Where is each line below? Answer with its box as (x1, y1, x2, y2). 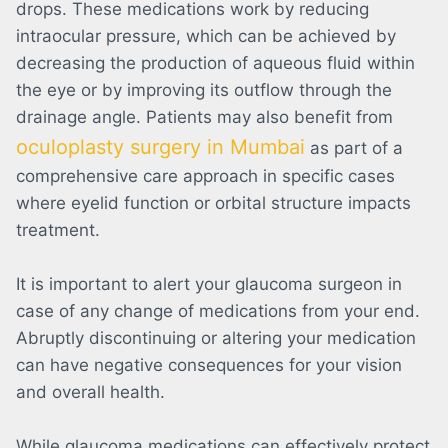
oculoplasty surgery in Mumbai (16, 135, 305, 160)
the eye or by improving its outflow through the (16, 80, 392, 101)
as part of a (305, 138, 403, 159)
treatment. (16, 220, 100, 241)
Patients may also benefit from (146, 107, 393, 128)
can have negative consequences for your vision (16, 355, 402, 376)
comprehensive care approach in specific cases (16, 166, 395, 187)
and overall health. (16, 382, 165, 403)
